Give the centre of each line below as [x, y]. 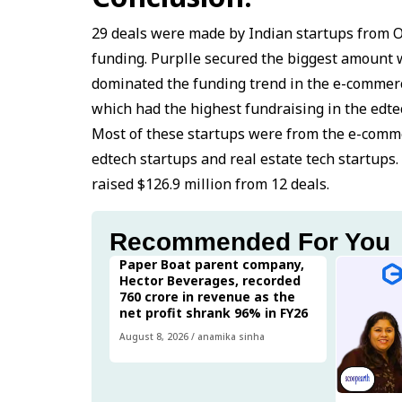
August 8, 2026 [154, 337]
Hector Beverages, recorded [210, 281]
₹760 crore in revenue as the [207, 297]
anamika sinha [231, 337]
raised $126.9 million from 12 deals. [210, 184]
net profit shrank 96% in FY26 [214, 313]
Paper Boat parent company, [212, 265]
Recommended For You [250, 242]
